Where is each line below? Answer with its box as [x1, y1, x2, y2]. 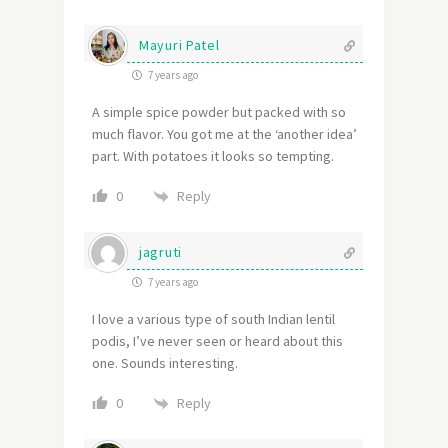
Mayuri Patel [139, 36, 220, 55]
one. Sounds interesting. [92, 354, 238, 373]
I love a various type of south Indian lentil [92, 310, 335, 329]
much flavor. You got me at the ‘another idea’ [92, 125, 357, 144]
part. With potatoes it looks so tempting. [92, 147, 334, 166]
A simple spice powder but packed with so [92, 103, 346, 122]
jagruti [139, 243, 182, 262]
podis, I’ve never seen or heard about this [92, 332, 343, 351]
